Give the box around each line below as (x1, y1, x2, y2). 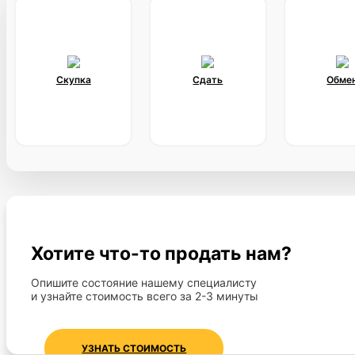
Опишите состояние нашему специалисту (31, 276, 258, 290)
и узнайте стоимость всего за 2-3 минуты (31, 289, 259, 303)
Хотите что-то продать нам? (31, 242, 292, 265)
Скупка (55, 73, 91, 86)
